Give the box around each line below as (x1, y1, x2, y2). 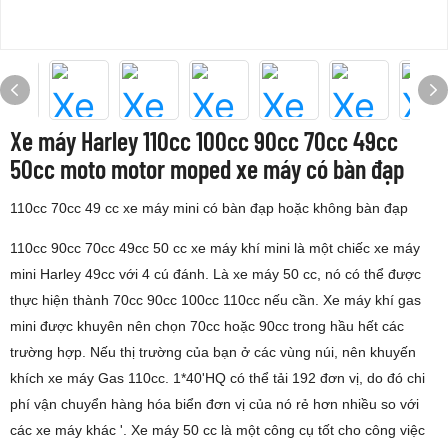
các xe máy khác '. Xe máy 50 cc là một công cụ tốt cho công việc (10, 422, 425, 438)
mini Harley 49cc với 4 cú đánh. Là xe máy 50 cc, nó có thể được (10, 266, 421, 282)
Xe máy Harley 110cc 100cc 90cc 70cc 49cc (10, 125, 398, 156)
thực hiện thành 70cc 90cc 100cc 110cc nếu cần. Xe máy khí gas (10, 292, 421, 308)
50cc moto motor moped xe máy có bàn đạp (10, 153, 404, 184)
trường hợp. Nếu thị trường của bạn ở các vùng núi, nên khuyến (10, 344, 416, 360)
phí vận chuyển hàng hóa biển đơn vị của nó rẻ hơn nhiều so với (10, 396, 419, 412)
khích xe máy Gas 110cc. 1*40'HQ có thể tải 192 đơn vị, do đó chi (10, 370, 425, 386)
